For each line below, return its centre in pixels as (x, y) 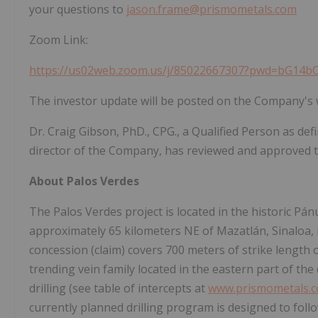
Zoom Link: (59, 40)
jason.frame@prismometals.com (212, 10)
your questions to (78, 10)
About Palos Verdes (84, 181)
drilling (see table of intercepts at (119, 289)
